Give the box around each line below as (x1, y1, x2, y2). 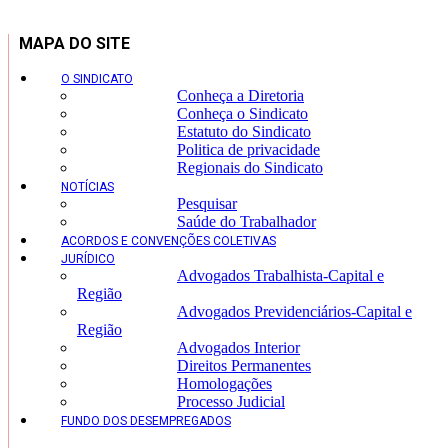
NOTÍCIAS (61, 180, 114, 195)
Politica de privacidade (177, 141, 320, 159)
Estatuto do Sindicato (177, 123, 311, 141)
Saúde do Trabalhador (177, 213, 316, 231)
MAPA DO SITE (19, 34, 130, 54)
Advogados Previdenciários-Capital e (177, 303, 412, 321)
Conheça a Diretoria (177, 87, 304, 105)
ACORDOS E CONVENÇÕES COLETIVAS (61, 234, 276, 249)
